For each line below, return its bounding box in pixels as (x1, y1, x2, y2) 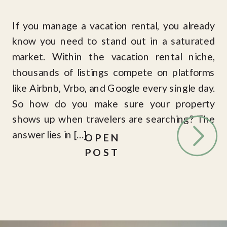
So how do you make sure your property (12, 97, 215, 109)
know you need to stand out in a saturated (12, 34, 215, 47)
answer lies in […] (12, 128, 87, 141)
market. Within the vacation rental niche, (12, 50, 215, 63)
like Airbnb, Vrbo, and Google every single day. (12, 81, 215, 94)
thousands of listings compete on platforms (12, 66, 215, 78)
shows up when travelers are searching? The (12, 112, 215, 125)
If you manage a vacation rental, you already (12, 19, 215, 31)
